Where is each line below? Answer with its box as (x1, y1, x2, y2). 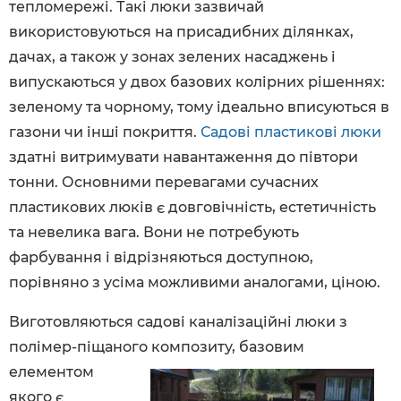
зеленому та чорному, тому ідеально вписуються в (9, 98, 389, 115)
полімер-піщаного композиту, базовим (9, 338, 304, 355)
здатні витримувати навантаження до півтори (9, 149, 358, 166)
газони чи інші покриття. (9, 124, 200, 141)
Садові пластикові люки (200, 124, 381, 141)
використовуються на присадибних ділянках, (9, 23, 354, 40)
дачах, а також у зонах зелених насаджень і (9, 48, 336, 65)
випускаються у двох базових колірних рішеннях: (9, 73, 385, 90)
